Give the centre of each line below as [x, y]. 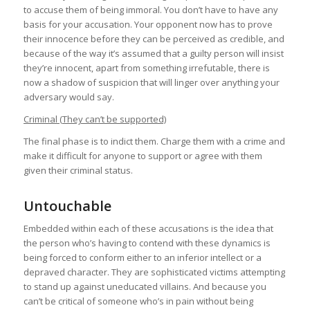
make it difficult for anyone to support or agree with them [143, 156]
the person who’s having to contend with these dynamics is [147, 243]
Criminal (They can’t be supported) [94, 119]
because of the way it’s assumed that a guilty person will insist [153, 54]
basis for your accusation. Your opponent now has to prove [148, 25]
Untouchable [67, 206]
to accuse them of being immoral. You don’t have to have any [151, 10]
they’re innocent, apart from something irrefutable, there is [146, 68]
